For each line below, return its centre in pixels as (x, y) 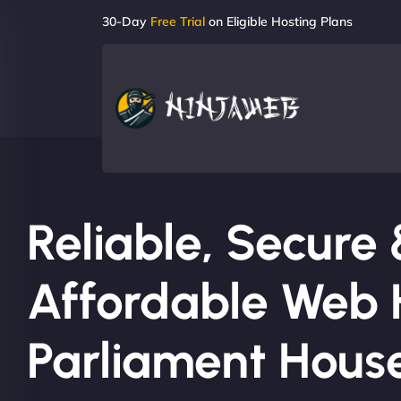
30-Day (126, 21)
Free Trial (178, 21)
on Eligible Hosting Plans (279, 21)
